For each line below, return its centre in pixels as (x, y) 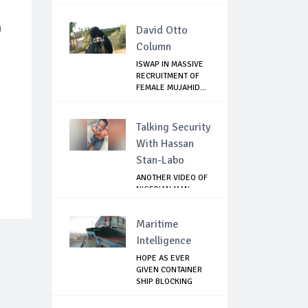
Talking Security (173, 128)
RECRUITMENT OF (168, 76)
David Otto (162, 31)
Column (154, 47)
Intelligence (164, 241)
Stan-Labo (160, 161)
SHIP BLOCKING (164, 282)
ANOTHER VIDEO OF (172, 178)
